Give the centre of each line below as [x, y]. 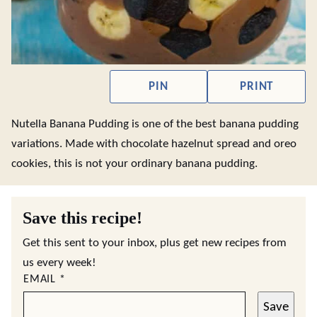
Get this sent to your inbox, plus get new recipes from [155, 243]
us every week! [59, 263]
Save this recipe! [82, 218]
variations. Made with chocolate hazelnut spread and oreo [154, 144]
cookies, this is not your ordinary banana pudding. [134, 164]
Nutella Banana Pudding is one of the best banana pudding [155, 124]
